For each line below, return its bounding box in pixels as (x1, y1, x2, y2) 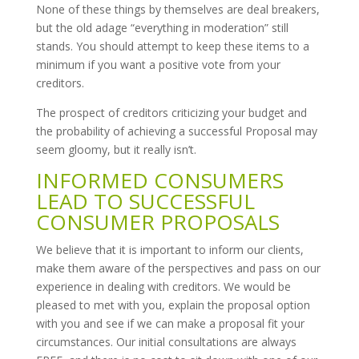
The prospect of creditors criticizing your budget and (35, 105, 307, 120)
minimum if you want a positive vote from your (35, 57, 280, 72)
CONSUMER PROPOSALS (35, 208, 280, 236)
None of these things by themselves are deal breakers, (35, 2, 320, 17)
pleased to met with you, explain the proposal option (35, 297, 310, 313)
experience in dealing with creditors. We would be (35, 279, 291, 294)
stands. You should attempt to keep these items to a (35, 38, 309, 54)
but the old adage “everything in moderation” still (35, 20, 288, 35)
